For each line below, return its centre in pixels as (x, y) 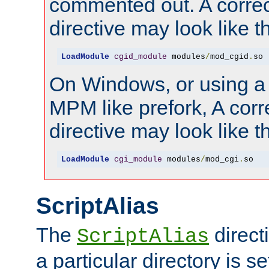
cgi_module (138, 159)
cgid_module (140, 56)
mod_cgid (229, 56)
